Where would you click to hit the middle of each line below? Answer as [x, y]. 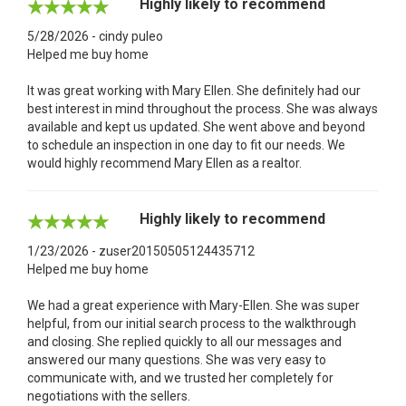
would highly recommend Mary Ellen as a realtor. [164, 163]
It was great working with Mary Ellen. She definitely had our [194, 90]
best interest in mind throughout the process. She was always [203, 108]
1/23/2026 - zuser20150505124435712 [141, 251]
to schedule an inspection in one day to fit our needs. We [186, 145]
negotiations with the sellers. [109, 396]
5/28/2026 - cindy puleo [95, 36]
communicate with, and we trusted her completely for [180, 377]
